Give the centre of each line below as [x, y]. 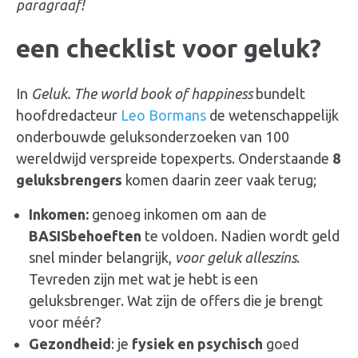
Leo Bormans [163, 115]
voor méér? [65, 322]
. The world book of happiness [160, 94]
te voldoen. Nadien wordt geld [241, 236]
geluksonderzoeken [173, 137]
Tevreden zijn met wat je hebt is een [143, 279]
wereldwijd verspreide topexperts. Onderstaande [174, 159]
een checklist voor [130, 48]
